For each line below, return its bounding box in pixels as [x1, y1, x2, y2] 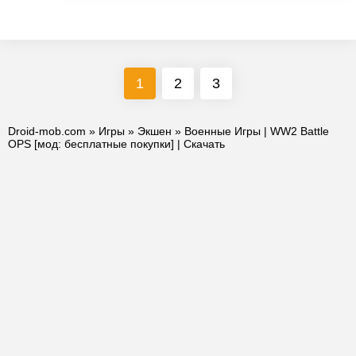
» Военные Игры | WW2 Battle [172, 124, 329, 137]
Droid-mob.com [8, 124, 86, 137]
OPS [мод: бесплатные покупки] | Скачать [8, 137, 225, 150]
